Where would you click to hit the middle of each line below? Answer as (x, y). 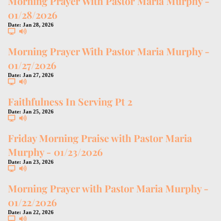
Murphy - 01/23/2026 (55, 151)
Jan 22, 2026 (38, 212)
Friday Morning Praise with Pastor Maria (100, 138)
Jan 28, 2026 (38, 24)
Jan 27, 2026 (38, 75)
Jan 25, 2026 (38, 111)
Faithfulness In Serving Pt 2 (70, 101)
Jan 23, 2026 (38, 162)
